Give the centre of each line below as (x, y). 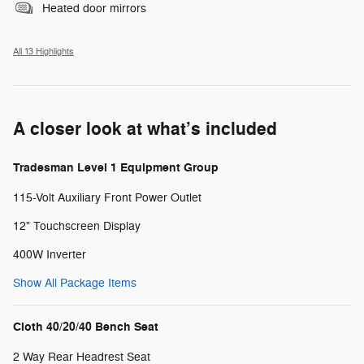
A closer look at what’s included (145, 129)
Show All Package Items (75, 283)
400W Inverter (50, 254)
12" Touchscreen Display (77, 226)
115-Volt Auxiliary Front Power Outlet (107, 197)
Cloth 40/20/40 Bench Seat (86, 327)
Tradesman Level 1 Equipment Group (116, 167)
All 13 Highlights (43, 51)
